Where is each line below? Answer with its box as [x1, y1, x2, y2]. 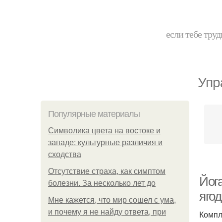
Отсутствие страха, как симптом [48, 167, 166, 175]
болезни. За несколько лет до [48, 179, 156, 187]
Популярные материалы [48, 109, 140, 119]
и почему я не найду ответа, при [48, 208, 166, 216]
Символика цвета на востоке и [48, 126, 161, 135]
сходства [48, 150, 81, 159]
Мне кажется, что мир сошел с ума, [48, 196, 176, 204]
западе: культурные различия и [48, 138, 163, 147]
